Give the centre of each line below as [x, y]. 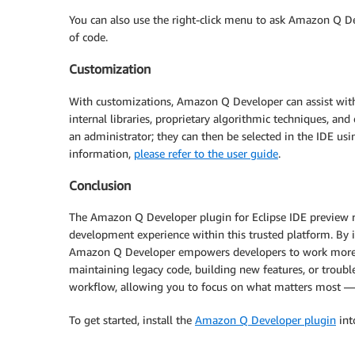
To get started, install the [132, 320]
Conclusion [100, 186]
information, [101, 153]
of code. [88, 36]
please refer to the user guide [206, 153]
